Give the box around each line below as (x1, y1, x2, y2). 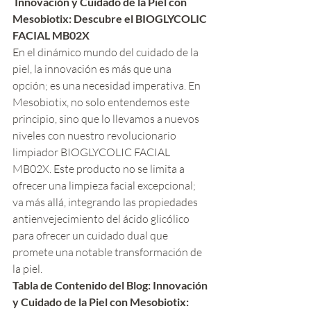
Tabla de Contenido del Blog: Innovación (12, 278, 210, 292)
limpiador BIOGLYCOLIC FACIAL (12, 145, 172, 160)
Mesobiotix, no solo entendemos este (12, 95, 192, 110)
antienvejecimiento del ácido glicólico (12, 212, 192, 226)
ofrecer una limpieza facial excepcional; (12, 178, 198, 193)
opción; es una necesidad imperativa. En (12, 78, 203, 93)
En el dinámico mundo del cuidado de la (12, 45, 201, 60)
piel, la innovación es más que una (12, 62, 174, 76)
